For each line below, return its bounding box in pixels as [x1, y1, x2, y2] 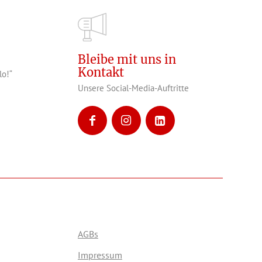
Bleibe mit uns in [77, 52, 176, 67]
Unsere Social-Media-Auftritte [77, 82, 189, 94]
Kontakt [77, 65, 124, 80]
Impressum [77, 249, 122, 261]
